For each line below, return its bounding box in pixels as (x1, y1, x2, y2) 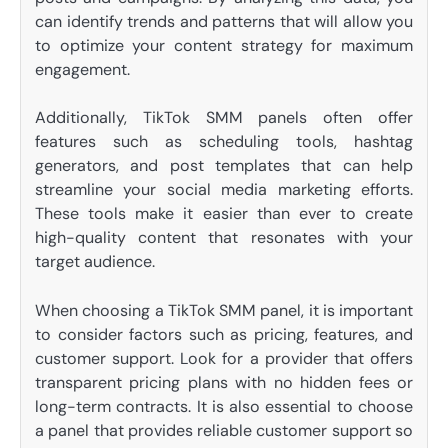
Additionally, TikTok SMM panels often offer (35, 107, 413, 129)
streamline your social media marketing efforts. (35, 179, 413, 201)
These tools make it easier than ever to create (35, 203, 413, 225)
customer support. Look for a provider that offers (35, 347, 413, 369)
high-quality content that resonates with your (35, 227, 413, 249)
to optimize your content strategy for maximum (35, 35, 413, 57)
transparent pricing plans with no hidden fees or (35, 371, 413, 393)
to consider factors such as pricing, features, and (35, 323, 413, 345)
